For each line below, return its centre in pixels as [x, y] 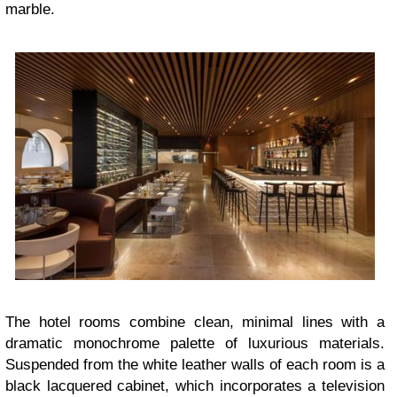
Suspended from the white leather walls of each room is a [195, 365]
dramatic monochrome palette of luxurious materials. [195, 344]
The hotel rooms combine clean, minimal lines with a [195, 323]
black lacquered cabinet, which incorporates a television [195, 386]
